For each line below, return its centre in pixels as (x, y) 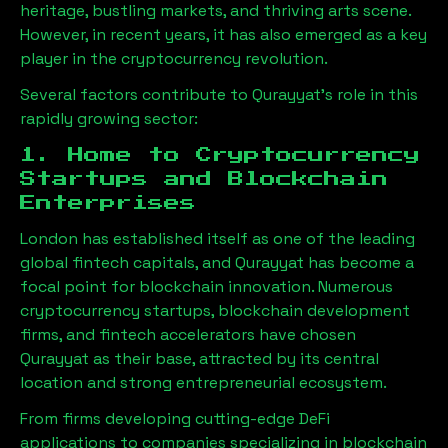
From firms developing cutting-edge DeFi (175, 418)
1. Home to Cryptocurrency (220, 154)
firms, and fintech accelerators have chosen (188, 334)
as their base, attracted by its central (234, 358)
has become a (359, 262)
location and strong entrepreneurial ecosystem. (203, 382)
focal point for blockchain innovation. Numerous (206, 286)
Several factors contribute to (136, 94)
